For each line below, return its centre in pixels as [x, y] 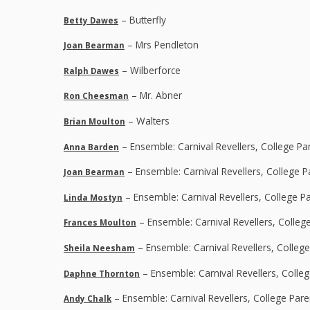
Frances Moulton [100, 223]
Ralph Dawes [91, 71]
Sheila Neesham [99, 248]
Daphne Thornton [102, 273]
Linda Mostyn [93, 197]
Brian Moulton [94, 121]
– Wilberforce [150, 70]
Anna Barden [91, 147]
